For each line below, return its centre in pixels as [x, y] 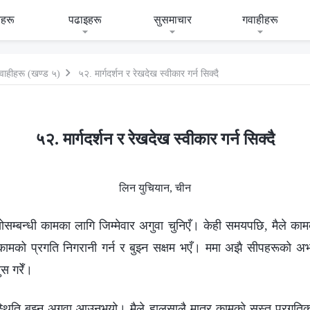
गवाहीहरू [260, 19]
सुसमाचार [172, 19]
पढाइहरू [85, 19]
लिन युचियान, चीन [155, 188]
